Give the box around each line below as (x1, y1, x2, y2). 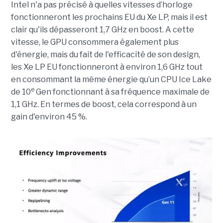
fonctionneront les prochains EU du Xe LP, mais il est (10, 12, 208, 22)
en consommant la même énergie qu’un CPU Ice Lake (10, 75, 212, 85)
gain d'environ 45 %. (10, 112, 87, 122)
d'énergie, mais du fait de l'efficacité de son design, (10, 50, 200, 60)
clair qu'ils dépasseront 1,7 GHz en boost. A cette (10, 25, 194, 35)
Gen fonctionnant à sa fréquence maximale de (34, 87, 210, 97)
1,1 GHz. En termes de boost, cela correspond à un (10, 100, 197, 110)
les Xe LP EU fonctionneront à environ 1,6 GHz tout (10, 62, 203, 72)
